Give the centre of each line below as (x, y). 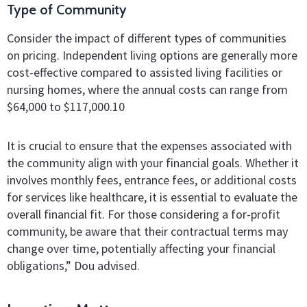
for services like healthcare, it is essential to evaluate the (152, 197)
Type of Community (67, 10)
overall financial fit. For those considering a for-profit (144, 214)
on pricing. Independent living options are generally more (152, 56)
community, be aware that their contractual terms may (147, 231)
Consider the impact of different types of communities (147, 38)
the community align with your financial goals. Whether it (153, 162)
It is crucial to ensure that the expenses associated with (149, 145)
